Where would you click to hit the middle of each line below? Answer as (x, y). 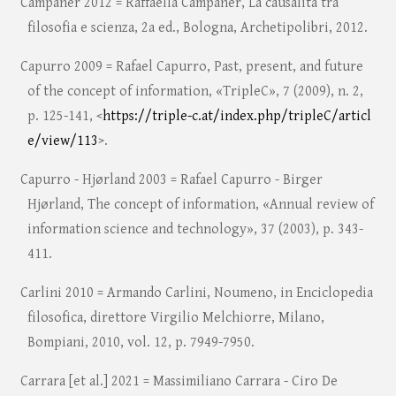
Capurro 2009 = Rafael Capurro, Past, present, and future (191, 67)
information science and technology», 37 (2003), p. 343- (195, 230)
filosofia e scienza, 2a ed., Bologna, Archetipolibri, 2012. (197, 28)
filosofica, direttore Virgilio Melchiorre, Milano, (175, 318)
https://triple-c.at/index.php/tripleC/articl (236, 117)
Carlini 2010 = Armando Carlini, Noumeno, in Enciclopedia (196, 293)
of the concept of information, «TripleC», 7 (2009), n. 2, (195, 92)
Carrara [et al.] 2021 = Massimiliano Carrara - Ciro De (179, 382)
